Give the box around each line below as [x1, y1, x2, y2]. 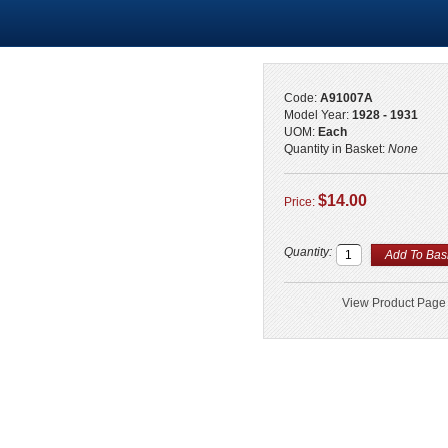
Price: [283, 195, 318, 209]
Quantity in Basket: [283, 142, 388, 156]
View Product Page [342, 296, 446, 310]
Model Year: [283, 108, 352, 122]
